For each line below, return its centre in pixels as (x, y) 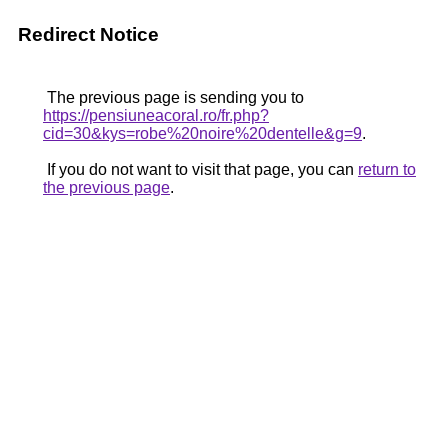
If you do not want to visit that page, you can (200, 169)
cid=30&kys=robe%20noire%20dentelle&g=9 (202, 133)
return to (387, 169)
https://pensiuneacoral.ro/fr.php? (156, 115)
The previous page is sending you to (173, 97)
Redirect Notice (88, 34)
